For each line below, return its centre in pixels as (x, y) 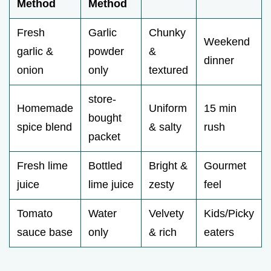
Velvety (166, 214)
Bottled (105, 166)
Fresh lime (42, 166)
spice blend (44, 127)
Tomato (35, 214)
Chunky (167, 33)
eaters (219, 233)
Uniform (168, 109)
